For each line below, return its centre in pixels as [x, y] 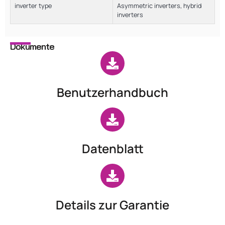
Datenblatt [113, 148]
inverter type [33, 6]
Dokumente [32, 46]
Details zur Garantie [113, 204]
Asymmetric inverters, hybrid [159, 6]
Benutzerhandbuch [113, 92]
